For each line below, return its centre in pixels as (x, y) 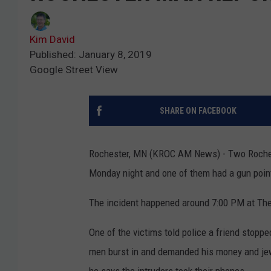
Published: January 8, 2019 (91, 54)
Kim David (52, 39)
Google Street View (74, 69)
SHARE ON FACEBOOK (198, 110)
